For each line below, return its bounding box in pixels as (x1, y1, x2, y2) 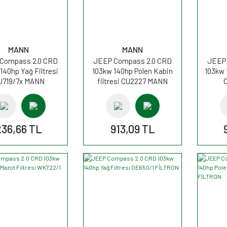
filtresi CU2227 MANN (97, 76, 168, 86)
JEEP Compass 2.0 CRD (93, 56, 172, 65)
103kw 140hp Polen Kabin (92, 66, 173, 75)
